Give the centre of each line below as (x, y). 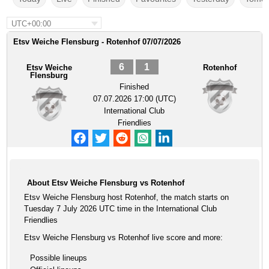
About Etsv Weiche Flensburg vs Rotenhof (106, 183)
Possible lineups (59, 258)
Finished (134, 87)
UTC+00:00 (32, 24)
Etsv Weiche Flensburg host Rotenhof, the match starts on (127, 197)
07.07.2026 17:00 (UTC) (134, 99)
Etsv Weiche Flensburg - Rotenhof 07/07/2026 (97, 42)
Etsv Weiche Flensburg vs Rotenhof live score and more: (124, 237)
